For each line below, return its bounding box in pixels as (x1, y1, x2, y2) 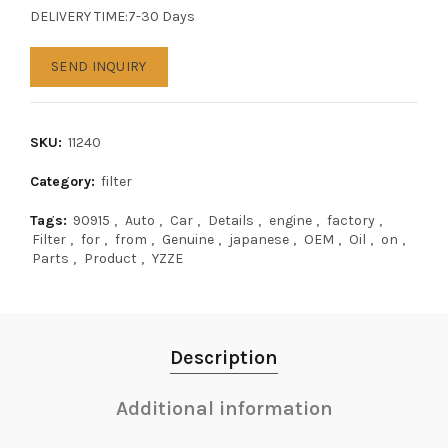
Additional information (115, 397, 333, 420)
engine (269, 212, 312, 229)
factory (327, 212, 375, 229)
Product (84, 250, 137, 267)
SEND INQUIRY (51, 58, 147, 75)
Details (208, 212, 254, 229)
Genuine (162, 231, 214, 248)
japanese (229, 231, 289, 248)
